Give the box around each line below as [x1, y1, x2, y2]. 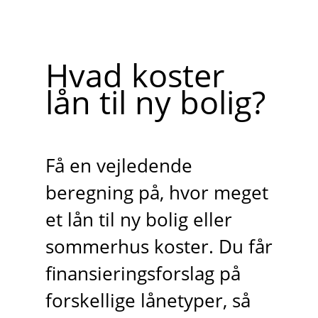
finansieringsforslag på [45, 261, 241, 286]
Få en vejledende [45, 153, 192, 178]
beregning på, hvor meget [45, 180, 268, 205]
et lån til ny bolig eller [45, 207, 232, 232]
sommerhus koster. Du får [45, 234, 273, 259]
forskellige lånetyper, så [45, 287, 251, 313]
